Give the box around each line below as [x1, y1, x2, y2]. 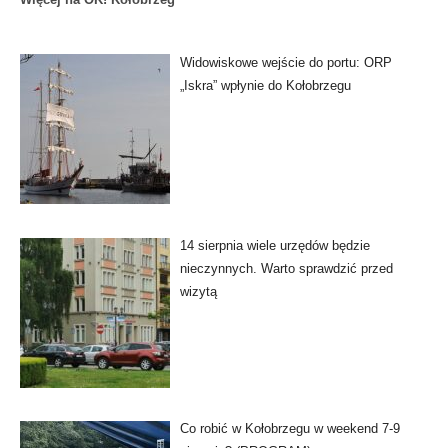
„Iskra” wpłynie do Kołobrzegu [179, 77, 351, 93]
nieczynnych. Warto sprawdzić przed [179, 260, 393, 276]
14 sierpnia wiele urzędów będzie [179, 237, 370, 253]
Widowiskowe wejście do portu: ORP [179, 54, 392, 70]
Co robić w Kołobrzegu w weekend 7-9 [179, 420, 400, 436]
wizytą [179, 283, 217, 299]
